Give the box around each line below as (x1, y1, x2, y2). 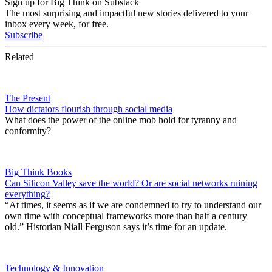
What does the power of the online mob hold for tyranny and (5, 114, 237, 125)
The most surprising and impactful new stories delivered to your (5, 7, 248, 18)
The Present (5, 92, 50, 103)
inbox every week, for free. (5, 18, 109, 29)
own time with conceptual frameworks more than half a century (5, 210, 247, 221)
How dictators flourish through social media (5, 103, 172, 114)
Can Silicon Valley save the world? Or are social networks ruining (5, 177, 257, 188)
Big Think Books (5, 166, 72, 177)
